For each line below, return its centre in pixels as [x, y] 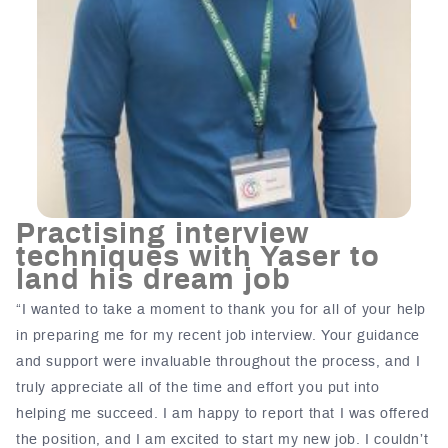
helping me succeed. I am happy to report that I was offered [223, 414]
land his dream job [153, 281]
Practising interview [163, 235]
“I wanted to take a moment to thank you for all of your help [221, 310]
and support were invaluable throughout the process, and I [218, 362]
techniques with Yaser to [198, 258]
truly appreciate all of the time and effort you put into [198, 388]
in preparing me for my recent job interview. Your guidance [218, 336]
